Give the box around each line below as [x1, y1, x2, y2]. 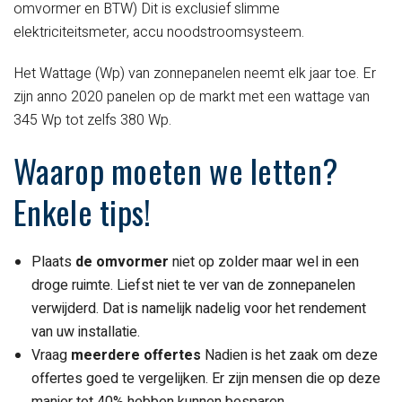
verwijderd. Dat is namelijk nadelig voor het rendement [31, 298, 366, 320]
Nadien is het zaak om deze [201, 345, 378, 367]
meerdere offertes [71, 345, 201, 367]
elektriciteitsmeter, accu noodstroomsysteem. [13, 22, 304, 44]
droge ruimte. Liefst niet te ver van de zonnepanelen [31, 275, 355, 297]
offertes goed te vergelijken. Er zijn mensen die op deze [31, 368, 380, 390]
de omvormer [75, 251, 169, 274]
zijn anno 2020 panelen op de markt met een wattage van [13, 86, 370, 109]
